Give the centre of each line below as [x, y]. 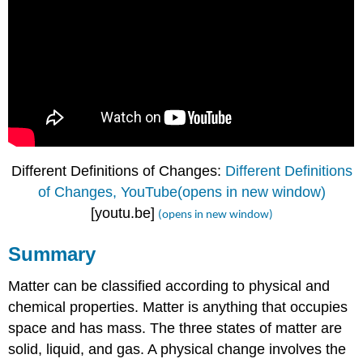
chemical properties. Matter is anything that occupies [178, 307]
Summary [52, 254]
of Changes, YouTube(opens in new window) [181, 192]
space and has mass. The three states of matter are [175, 329]
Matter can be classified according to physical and [169, 286]
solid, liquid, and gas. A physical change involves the [177, 350]
